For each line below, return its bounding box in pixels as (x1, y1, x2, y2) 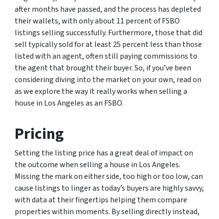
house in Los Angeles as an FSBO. (15, 97, 124, 109)
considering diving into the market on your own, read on (15, 74, 201, 85)
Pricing (15, 122, 64, 145)
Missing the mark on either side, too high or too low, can (15, 171, 203, 182)
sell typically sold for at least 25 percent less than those (15, 39, 202, 50)
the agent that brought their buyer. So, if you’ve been (15, 62, 191, 73)
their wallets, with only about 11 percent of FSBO (15, 15, 180, 26)
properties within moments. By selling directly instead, (15, 206, 199, 217)
